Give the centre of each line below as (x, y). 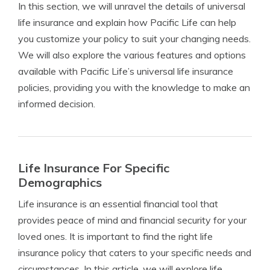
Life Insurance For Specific (94, 168)
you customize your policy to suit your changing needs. (134, 39)
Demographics (60, 183)
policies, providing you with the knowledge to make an (134, 88)
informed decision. (57, 104)
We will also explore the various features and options (132, 55)
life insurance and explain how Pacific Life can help (127, 23)
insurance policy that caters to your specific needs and (135, 253)
